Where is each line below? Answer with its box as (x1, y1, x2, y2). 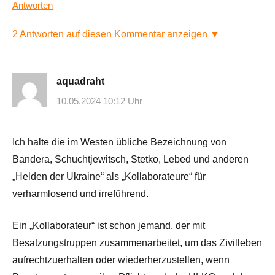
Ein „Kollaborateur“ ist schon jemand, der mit (12, 220, 205, 231)
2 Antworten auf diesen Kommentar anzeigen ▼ (12, 29, 220, 40)
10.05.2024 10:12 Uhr (56, 95, 142, 106)
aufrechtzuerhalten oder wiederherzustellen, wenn (12, 254, 230, 265)
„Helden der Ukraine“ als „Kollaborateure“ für (12, 171, 206, 182)
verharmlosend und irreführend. (12, 188, 149, 199)
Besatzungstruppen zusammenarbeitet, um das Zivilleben (12, 237, 262, 248)
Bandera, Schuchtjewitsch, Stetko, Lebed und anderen (12, 153, 249, 165)
